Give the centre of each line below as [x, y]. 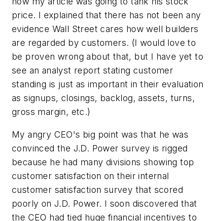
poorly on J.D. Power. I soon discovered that [105, 203]
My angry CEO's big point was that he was [100, 134]
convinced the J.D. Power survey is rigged [100, 148]
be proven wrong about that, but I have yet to [108, 57]
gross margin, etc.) [51, 112]
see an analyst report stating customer [93, 71]
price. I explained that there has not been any [107, 15]
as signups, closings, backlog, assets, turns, [103, 98]
